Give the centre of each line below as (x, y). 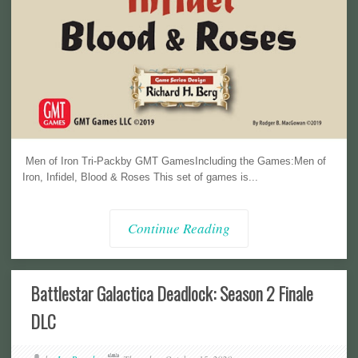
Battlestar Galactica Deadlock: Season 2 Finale (172, 293)
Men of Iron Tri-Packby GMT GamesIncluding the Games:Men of (174, 161)
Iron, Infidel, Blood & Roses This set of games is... (140, 177)
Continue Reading (179, 228)
